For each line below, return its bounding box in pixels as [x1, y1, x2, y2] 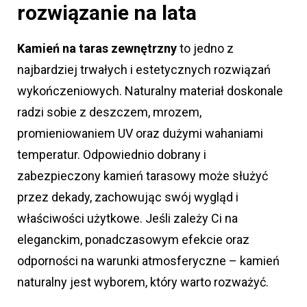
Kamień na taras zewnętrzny [17, 41, 177, 56]
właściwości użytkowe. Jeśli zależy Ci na [17, 211, 238, 226]
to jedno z [177, 41, 234, 56]
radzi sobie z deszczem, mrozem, [17, 105, 201, 120]
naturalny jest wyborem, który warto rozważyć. [17, 275, 269, 290]
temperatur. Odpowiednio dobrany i [17, 147, 206, 162]
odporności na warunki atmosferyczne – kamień [17, 254, 280, 269]
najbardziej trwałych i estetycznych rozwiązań [17, 62, 271, 77]
